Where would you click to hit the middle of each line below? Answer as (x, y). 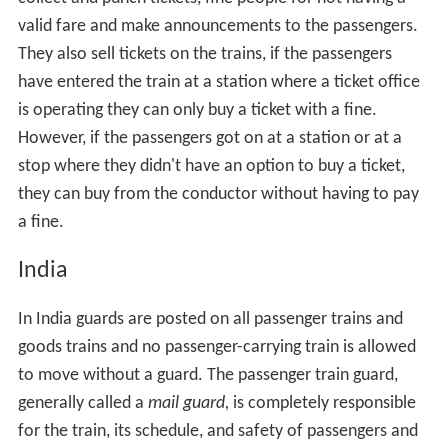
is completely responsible (322, 403)
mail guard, (188, 403)
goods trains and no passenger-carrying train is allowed (216, 347)
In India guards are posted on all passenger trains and (210, 319)
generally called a (82, 403)
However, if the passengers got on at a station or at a (209, 139)
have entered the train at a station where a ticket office (218, 83)
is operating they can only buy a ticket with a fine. (197, 111)
